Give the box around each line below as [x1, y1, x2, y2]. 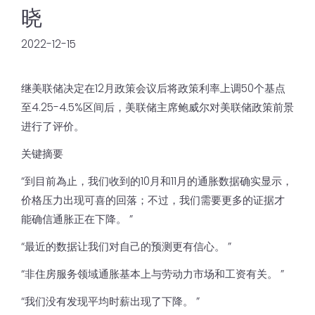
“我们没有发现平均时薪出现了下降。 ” [21, 293, 200, 309]
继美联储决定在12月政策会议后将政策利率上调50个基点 [21, 80, 285, 96]
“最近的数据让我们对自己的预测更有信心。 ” [21, 238, 231, 254]
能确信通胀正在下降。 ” [21, 211, 133, 226]
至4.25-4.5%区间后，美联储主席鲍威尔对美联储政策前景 [21, 99, 294, 115]
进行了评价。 [21, 118, 84, 134]
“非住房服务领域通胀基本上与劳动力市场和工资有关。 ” [21, 266, 284, 281]
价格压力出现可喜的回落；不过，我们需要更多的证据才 [21, 192, 285, 207]
